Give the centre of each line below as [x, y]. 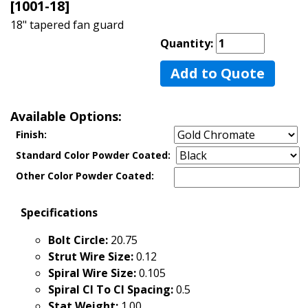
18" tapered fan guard [67, 25]
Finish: [31, 134]
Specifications [59, 212]
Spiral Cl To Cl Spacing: [111, 289]
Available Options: [66, 116]
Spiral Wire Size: [92, 273]
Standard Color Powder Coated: [93, 155]
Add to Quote [218, 73]
